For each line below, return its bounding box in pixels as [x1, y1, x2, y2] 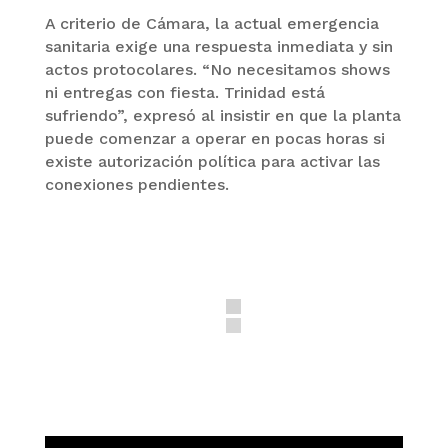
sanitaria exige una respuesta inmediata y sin [44, 36, 393, 56]
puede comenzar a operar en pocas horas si [44, 128, 385, 148]
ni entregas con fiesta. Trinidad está [44, 82, 325, 102]
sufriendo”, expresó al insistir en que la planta [44, 105, 401, 125]
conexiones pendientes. [44, 174, 229, 194]
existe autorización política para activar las [44, 151, 380, 171]
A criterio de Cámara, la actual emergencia [44, 13, 379, 33]
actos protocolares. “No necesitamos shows [44, 59, 390, 79]
